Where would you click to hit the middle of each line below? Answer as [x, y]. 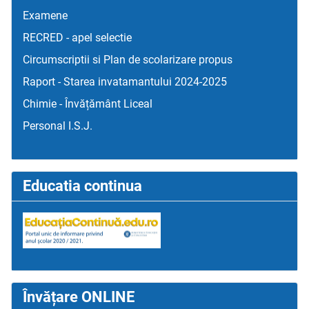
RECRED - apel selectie [77, 37]
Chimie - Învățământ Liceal [88, 103]
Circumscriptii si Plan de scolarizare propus [128, 59]
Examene [45, 15]
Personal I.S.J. [58, 126]
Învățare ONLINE [79, 297]
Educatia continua [82, 186]
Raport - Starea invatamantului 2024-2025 [125, 81]
